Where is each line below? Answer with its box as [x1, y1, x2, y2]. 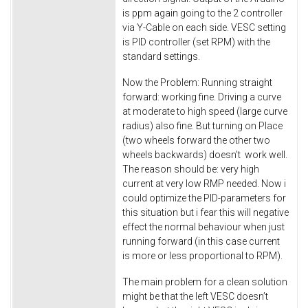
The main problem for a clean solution [122, 276, 287, 287]
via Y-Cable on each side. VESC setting [122, 22, 286, 34]
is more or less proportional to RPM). [122, 250, 283, 262]
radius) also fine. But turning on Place [122, 120, 283, 132]
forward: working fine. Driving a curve [122, 91, 281, 103]
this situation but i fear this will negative [122, 207, 289, 219]
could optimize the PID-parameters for [122, 192, 286, 204]
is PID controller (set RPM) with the [122, 36, 270, 48]
